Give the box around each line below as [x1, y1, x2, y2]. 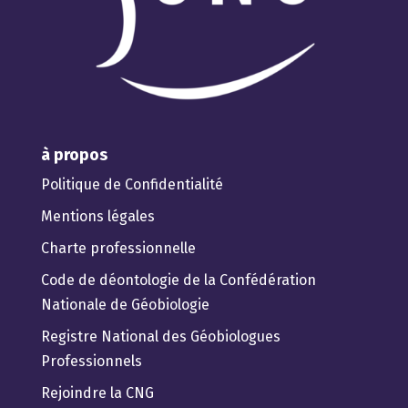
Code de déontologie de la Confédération [40, 271, 316, 290]
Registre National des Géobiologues [40, 328, 280, 346]
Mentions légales [40, 208, 155, 226]
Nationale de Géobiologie [40, 296, 209, 314]
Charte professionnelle [40, 240, 196, 258]
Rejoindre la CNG [40, 384, 154, 403]
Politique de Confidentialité [40, 176, 223, 194]
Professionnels [40, 352, 142, 371]
